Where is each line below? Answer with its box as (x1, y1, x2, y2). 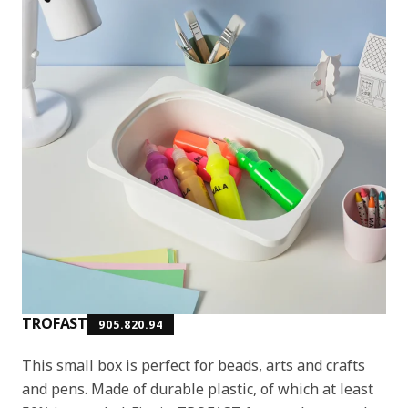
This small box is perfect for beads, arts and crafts (22, 354, 365, 375)
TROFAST (22, 312, 88, 333)
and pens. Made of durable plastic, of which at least (22, 378, 373, 399)
